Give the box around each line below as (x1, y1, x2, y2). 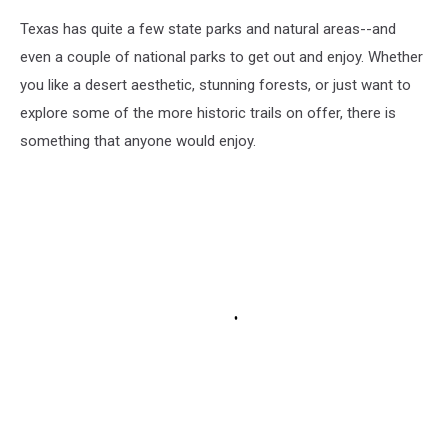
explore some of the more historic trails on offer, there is (20, 103, 396, 122)
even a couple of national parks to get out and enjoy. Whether (20, 47, 423, 66)
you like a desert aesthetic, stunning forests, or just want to (20, 75, 411, 94)
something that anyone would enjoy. (20, 131, 260, 150)
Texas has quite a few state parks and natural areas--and (20, 19, 396, 38)
